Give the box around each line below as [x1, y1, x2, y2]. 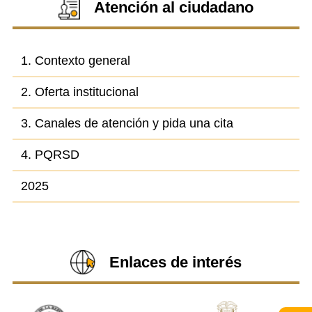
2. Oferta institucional [20, 85, 139, 100]
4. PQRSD [20, 148, 79, 162]
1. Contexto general [20, 54, 130, 68]
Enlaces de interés [109, 253, 242, 271]
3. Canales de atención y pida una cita [20, 116, 233, 131]
